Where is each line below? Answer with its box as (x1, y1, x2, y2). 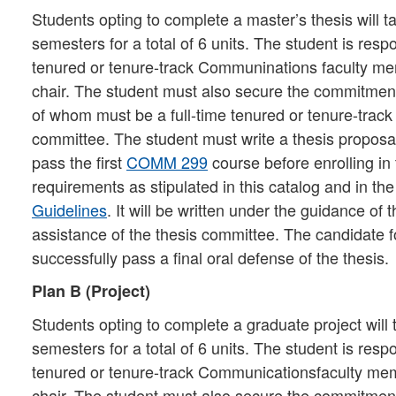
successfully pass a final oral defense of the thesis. (32, 246, 389, 269)
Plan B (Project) (32, 279, 150, 302)
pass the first (32, 150, 126, 173)
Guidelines (32, 198, 107, 221)
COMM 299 (126, 150, 208, 173)
